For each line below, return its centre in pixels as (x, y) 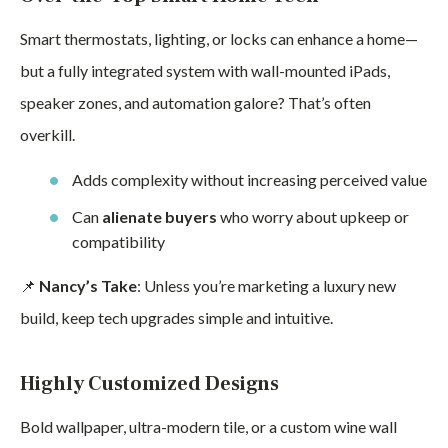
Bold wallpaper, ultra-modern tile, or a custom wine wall (208, 426)
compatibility (118, 241)
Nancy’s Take (88, 285)
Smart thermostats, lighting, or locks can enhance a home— (219, 38)
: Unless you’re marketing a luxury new (266, 285)
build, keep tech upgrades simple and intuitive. (176, 317)
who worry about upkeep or (313, 216)
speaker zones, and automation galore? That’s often (195, 102)
